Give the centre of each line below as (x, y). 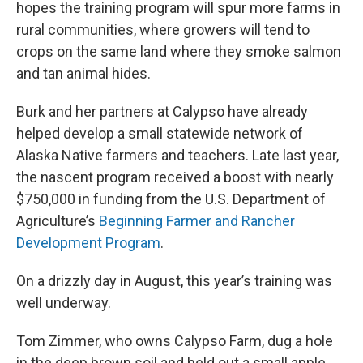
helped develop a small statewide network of (160, 133)
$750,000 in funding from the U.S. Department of (171, 199)
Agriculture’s (58, 221)
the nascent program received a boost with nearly (175, 177)
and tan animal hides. (83, 73)
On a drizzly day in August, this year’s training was (174, 281)
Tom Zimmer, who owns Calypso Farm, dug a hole (175, 341)
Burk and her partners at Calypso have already (162, 111)
